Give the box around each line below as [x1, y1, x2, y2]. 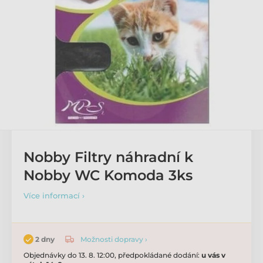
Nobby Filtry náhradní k [23, 149, 193, 166]
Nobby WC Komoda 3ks [23, 167, 193, 184]
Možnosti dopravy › [80, 234, 147, 244]
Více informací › [23, 191, 85, 200]
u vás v [201, 251, 225, 260]
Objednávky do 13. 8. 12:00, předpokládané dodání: [23, 251, 201, 260]
